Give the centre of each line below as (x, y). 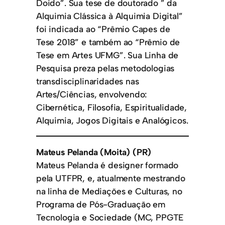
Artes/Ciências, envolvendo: (92, 94)
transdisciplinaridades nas (88, 81)
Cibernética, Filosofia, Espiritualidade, (112, 107)
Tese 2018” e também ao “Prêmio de (108, 42)
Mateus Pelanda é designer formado (107, 165)
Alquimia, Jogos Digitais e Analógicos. (112, 120)
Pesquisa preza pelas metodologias (105, 68)
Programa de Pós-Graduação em (101, 204)
